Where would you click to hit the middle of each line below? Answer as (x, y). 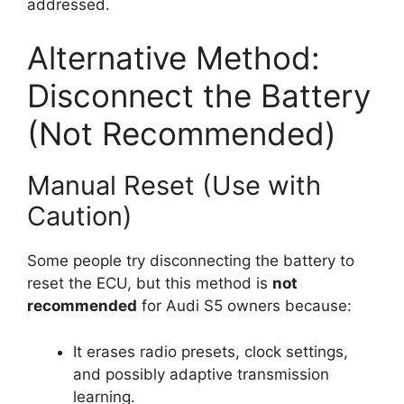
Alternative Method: (174, 58)
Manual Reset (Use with (174, 186)
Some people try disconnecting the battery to (191, 261)
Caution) (80, 216)
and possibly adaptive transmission (201, 374)
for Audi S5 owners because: (244, 306)
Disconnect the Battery (199, 96)
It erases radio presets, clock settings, (211, 351)
